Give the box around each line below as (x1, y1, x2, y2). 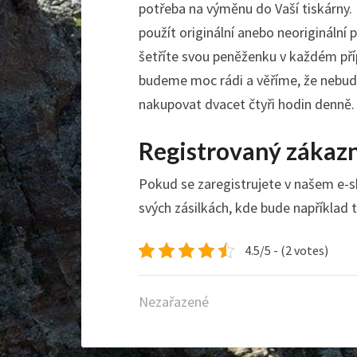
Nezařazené (139, 292, 209, 311)
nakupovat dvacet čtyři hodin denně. (139, 95, 355, 113)
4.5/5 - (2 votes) (244, 242, 328, 258)
